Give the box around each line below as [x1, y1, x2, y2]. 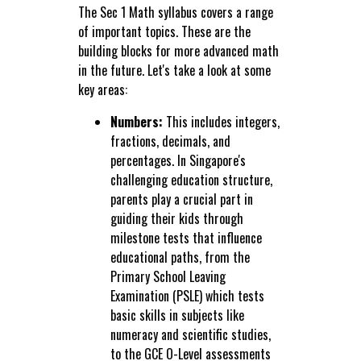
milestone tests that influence [110, 228, 262, 248]
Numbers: [110, 112, 163, 132]
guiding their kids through [110, 209, 243, 229]
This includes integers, [162, 112, 280, 132]
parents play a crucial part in [110, 189, 253, 210]
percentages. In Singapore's [110, 151, 246, 171]
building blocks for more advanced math [77, 41, 279, 61]
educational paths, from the [110, 247, 250, 268]
